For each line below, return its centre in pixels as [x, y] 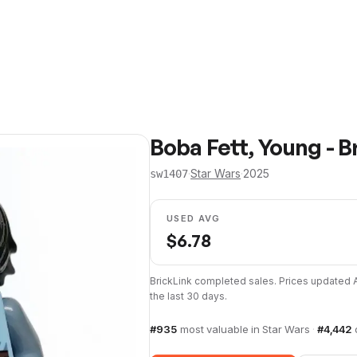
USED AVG [194, 218]
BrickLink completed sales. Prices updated [251, 281]
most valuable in [221, 329]
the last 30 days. [188, 296]
